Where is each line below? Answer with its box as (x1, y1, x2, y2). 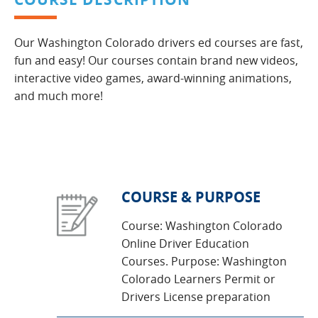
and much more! (14, 88, 103, 104)
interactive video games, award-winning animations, (14, 70, 292, 86)
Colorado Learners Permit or (121, 271, 275, 287)
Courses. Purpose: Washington (121, 253, 287, 269)
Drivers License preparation (121, 289, 270, 305)
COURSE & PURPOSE (121, 187, 261, 207)
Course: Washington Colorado (121, 218, 283, 234)
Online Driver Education (121, 236, 249, 251)
